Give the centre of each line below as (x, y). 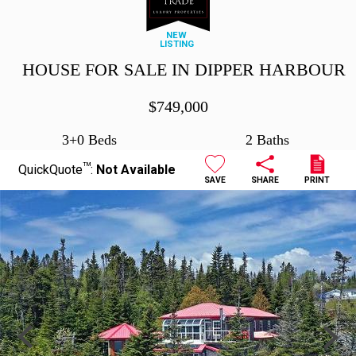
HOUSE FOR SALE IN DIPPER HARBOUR (184, 70)
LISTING (176, 44)
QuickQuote (50, 170)
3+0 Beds (89, 140)
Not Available (135, 170)
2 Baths (267, 140)
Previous (37, 331)
